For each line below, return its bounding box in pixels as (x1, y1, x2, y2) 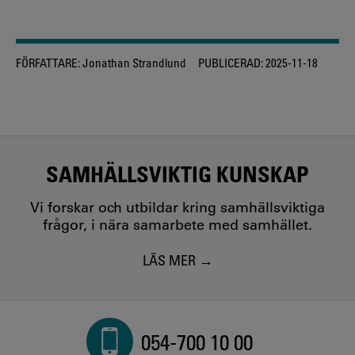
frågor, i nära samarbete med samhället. (43, 216, 312, 234)
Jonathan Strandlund (80, 55, 186, 71)
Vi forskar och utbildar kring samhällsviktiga (30, 198, 325, 216)
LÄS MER (142, 251, 196, 269)
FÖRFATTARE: (16, 55, 80, 71)
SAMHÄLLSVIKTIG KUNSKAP (46, 159, 309, 187)
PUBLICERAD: (198, 55, 263, 71)
